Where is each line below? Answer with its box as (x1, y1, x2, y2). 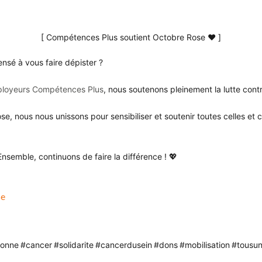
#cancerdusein (95, 240, 152, 250)
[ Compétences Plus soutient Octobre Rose (40, 32, 208, 42)
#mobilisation (179, 240, 230, 250)
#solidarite (53, 240, 94, 250)
